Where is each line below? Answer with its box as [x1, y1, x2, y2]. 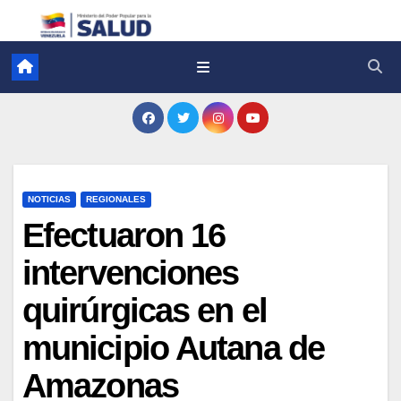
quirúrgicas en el [22, 291, 267, 329]
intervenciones [22, 253, 239, 292]
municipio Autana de [22, 328, 324, 367]
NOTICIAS [28, 193, 71, 204]
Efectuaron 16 [22, 216, 226, 254]
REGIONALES [86, 193, 146, 204]
